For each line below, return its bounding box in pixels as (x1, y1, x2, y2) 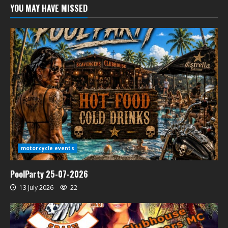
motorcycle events (21, 145, 74, 152)
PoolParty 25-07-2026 (10, 168, 88, 180)
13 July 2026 (18, 183, 55, 192)
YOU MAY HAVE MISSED (10, 2, 88, 14)
